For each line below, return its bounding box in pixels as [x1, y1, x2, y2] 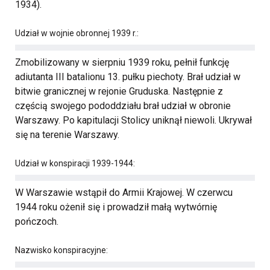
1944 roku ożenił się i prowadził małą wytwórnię [15, 201, 217, 213]
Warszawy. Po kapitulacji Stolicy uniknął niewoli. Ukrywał [15, 115, 252, 126]
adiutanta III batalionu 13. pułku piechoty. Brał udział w [15, 71, 240, 83]
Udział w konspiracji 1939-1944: [15, 159, 135, 168]
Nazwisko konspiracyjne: [15, 245, 108, 255]
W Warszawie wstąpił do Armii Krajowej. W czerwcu [15, 187, 233, 198]
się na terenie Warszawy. [15, 129, 119, 140]
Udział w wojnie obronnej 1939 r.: [15, 28, 139, 38]
